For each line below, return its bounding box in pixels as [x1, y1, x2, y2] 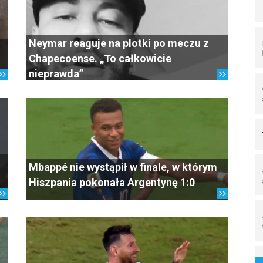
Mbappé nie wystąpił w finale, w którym [29, 161, 217, 173]
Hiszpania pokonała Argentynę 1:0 [29, 176, 195, 188]
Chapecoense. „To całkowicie [29, 52, 171, 65]
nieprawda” [29, 68, 83, 80]
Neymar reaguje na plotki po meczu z [29, 37, 209, 49]
